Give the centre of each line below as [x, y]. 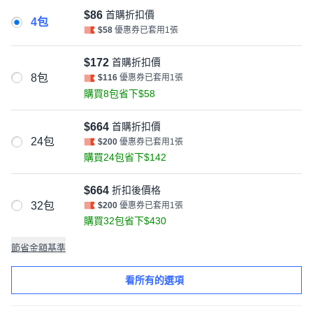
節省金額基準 [38, 248]
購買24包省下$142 [125, 157]
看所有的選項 [154, 280]
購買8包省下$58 [119, 93]
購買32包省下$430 [125, 221]
